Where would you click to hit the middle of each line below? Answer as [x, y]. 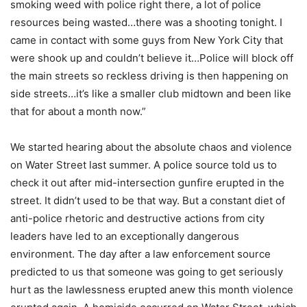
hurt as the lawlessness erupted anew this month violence [152, 290]
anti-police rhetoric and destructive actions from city [137, 219]
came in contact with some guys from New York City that [147, 40]
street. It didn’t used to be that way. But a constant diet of [148, 201]
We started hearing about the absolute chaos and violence [151, 147]
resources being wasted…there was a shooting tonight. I [146, 23]
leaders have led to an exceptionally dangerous [125, 236]
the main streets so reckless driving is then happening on [149, 76]
